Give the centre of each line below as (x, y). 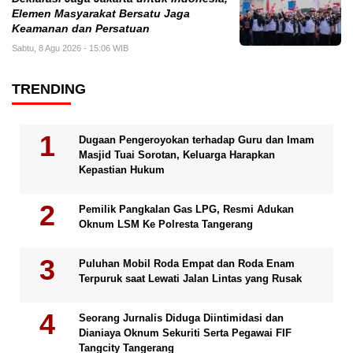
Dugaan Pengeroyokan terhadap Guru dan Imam (197, 139)
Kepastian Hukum (122, 169)
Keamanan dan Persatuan (81, 28)
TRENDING (49, 89)
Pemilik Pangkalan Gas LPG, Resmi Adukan (186, 209)
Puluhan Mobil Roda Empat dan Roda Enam (187, 263)
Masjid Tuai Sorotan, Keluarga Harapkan (177, 154)
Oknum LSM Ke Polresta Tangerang (166, 224)
